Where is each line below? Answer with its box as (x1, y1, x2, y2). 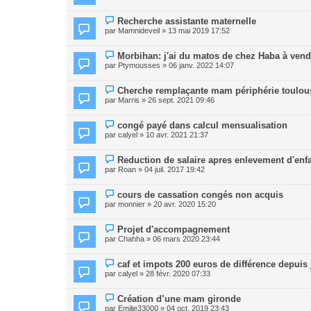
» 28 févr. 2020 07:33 (137, 269, 210, 278)
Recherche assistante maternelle (117, 16, 257, 26)
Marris (118, 96, 140, 104)
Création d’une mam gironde (117, 294, 242, 304)
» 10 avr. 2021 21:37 (137, 131, 208, 139)
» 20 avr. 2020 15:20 (145, 200, 216, 208)
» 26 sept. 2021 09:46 (140, 96, 215, 104)
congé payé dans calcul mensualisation (117, 120, 288, 131)
